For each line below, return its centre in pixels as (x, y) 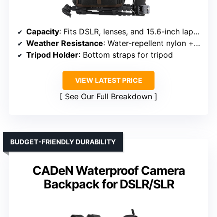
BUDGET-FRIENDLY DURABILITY (63, 141)
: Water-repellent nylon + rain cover (148, 43)
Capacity (43, 31)
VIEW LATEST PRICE (108, 80)
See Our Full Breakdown (108, 96)
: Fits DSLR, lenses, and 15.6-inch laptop (126, 31)
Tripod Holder (52, 54)
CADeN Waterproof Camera (108, 170)
